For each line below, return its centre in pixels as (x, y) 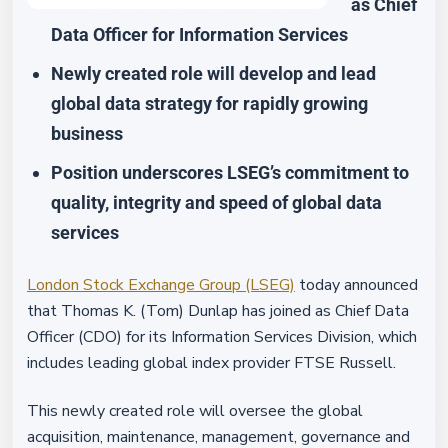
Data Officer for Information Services (199, 34)
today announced (356, 285)
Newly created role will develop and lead (213, 73)
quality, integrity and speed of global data (216, 202)
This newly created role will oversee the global (195, 411)
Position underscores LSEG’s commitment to (230, 172)
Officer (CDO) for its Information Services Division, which (222, 337)
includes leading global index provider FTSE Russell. (211, 363)
